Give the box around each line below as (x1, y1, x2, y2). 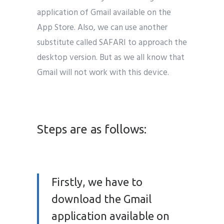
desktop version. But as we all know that (37, 50, 184, 64)
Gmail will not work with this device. (37, 65, 169, 79)
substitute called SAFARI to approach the (37, 35, 187, 49)
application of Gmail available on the (37, 5, 171, 19)
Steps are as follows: (37, 122, 146, 136)
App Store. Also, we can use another (37, 20, 167, 34)
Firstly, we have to (51, 175, 142, 188)
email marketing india (37, 93, 114, 107)
